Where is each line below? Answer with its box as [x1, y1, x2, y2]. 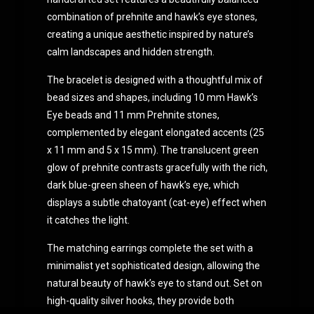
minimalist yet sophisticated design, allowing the [46, 259, 260, 271]
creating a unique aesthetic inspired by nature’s [46, 28, 254, 40]
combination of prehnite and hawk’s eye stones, [46, 11, 257, 22]
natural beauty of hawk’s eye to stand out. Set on [46, 277, 262, 289]
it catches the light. [46, 214, 130, 226]
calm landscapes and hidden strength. [46, 46, 214, 57]
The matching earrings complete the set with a [46, 242, 253, 254]
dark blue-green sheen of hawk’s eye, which [46, 179, 239, 191]
